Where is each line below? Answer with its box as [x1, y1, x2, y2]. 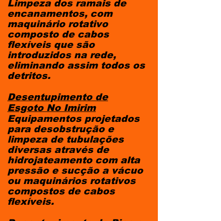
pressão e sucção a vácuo [7, 165, 143, 176]
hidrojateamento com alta [7, 155, 140, 165]
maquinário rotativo [7, 19, 108, 29]
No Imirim [46, 103, 96, 113]
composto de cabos [7, 29, 109, 39]
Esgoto [7, 103, 46, 113]
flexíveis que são [7, 39, 95, 50]
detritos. [7, 71, 50, 81]
